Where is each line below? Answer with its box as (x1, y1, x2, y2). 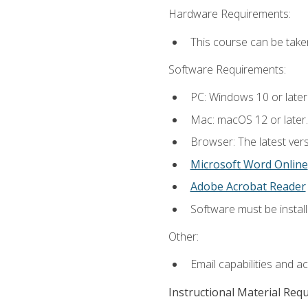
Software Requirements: (168, 61, 286, 77)
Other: (168, 229, 199, 245)
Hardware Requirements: (168, 6, 291, 22)
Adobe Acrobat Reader (190, 179, 306, 195)
